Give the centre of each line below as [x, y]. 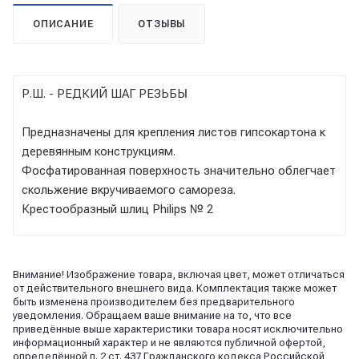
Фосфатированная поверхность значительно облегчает [179, 170]
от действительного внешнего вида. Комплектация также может [175, 288]
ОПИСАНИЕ [63, 24]
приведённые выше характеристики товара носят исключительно [178, 329]
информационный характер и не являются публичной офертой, [169, 342]
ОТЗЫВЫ [162, 24]
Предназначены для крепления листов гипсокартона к [173, 132]
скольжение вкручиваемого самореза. [129, 190]
